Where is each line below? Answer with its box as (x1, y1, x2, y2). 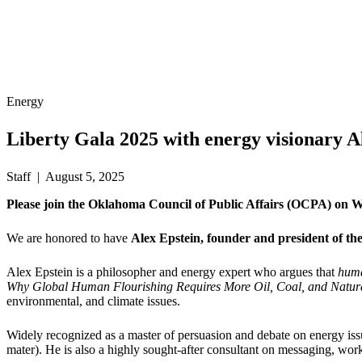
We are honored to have (6, 231, 131, 246)
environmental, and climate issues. (6, 294, 180, 309)
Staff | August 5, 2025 (6, 170, 124, 184)
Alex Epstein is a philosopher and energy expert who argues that (6, 265, 338, 280)
